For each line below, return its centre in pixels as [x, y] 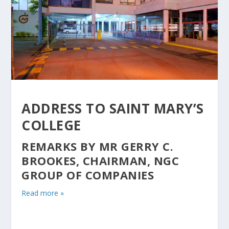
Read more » [43, 193]
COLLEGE [51, 125]
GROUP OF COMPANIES [88, 175]
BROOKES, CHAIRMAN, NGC [100, 160]
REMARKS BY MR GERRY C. [98, 146]
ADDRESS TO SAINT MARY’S [113, 108]
